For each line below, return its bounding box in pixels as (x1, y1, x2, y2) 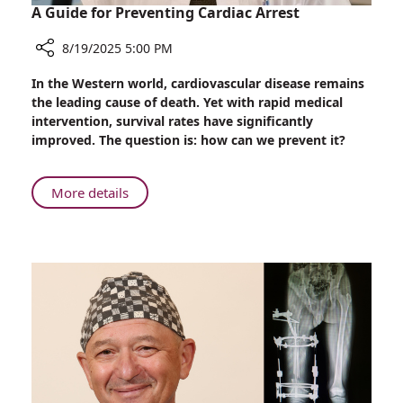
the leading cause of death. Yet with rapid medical (31, 94, 343, 112)
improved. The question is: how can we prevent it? (31, 131, 345, 149)
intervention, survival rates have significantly (31, 112, 313, 130)
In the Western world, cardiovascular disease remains (31, 75, 364, 93)
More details (51, 184, 129, 202)
